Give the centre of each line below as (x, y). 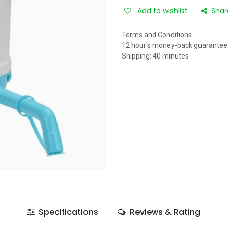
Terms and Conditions (157, 35)
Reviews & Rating (164, 212)
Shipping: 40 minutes (155, 56)
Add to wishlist (163, 11)
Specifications (67, 212)
